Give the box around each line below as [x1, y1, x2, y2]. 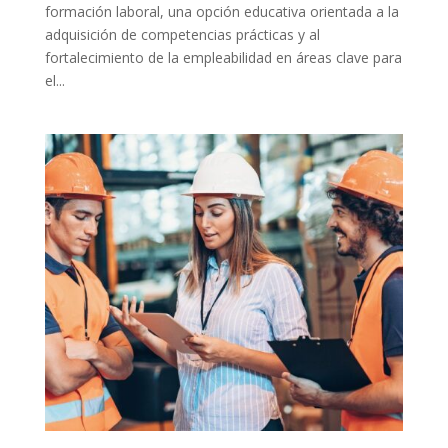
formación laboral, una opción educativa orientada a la [44, 2, 399, 22]
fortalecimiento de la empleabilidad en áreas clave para [44, 48, 402, 68]
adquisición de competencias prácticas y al [44, 25, 320, 45]
